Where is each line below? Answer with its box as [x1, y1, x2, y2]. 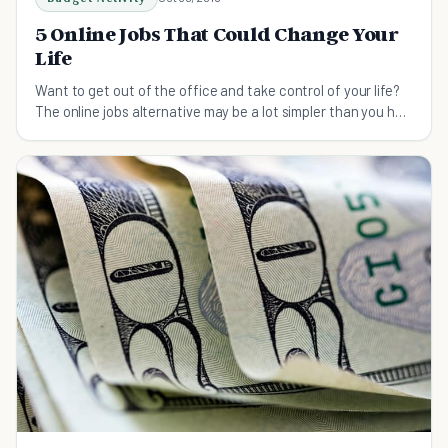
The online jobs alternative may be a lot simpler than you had [35, 102, 411, 121]
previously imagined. [35, 123, 161, 142]
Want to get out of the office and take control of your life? [35, 81, 400, 100]
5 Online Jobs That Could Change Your [35, 22, 399, 47]
